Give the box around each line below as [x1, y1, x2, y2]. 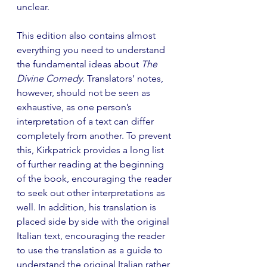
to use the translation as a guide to [17, 244, 165, 256]
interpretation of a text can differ [17, 115, 156, 127]
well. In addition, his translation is [17, 201, 159, 213]
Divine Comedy [17, 72, 82, 84]
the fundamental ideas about [17, 58, 141, 70]
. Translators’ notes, [82, 72, 166, 84]
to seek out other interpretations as [17, 187, 167, 198]
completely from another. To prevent [17, 129, 173, 141]
